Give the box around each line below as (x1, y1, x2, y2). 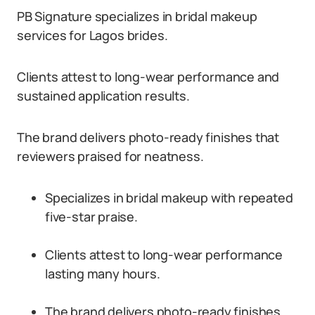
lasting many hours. (45, 265, 160, 282)
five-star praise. (45, 208, 138, 225)
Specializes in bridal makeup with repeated (45, 189, 293, 206)
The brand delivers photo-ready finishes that (17, 129, 280, 146)
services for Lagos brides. (17, 27, 168, 44)
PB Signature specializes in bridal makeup (17, 8, 257, 25)
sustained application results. (17, 87, 190, 104)
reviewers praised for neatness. (17, 148, 204, 165)
